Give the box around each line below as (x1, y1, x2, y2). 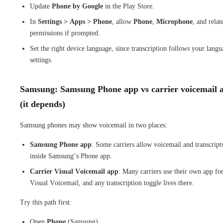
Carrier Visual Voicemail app (30, 167, 118, 175)
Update (30, 2, 52, 10)
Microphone (156, 17, 193, 25)
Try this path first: (20, 198, 72, 206)
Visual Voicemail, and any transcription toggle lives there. (30, 179, 194, 187)
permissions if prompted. (30, 29, 100, 37)
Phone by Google (52, 2, 103, 10)
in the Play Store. (103, 2, 154, 10)
